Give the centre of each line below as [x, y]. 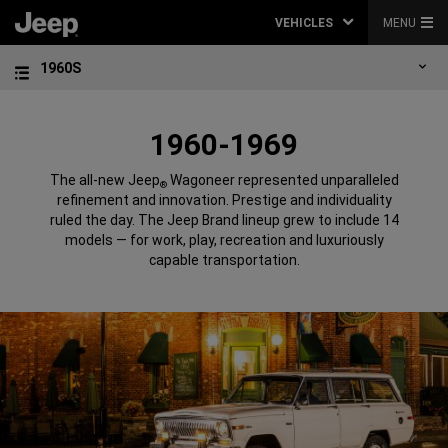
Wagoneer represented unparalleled [282, 180]
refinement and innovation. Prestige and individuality [224, 200]
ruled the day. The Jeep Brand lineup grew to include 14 [224, 220]
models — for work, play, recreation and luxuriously [224, 240]
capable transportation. [224, 260]
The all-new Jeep [104, 180]
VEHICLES [304, 22]
